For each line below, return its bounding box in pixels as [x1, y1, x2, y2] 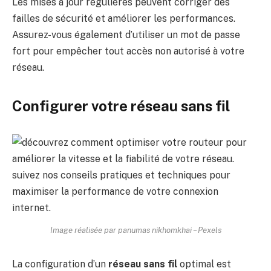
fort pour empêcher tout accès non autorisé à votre [12, 45, 244, 57]
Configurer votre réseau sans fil [12, 97, 230, 114]
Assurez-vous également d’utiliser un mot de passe [12, 29, 240, 41]
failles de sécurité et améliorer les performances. [12, 13, 235, 25]
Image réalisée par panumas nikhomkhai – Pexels [50, 224, 221, 235]
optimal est [177, 258, 231, 270]
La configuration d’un [12, 258, 108, 270]
